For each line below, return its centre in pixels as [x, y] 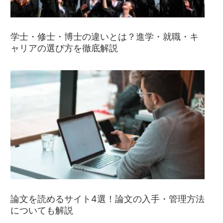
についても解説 [42, 210]
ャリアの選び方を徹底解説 [64, 48]
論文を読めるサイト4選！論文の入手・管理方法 [108, 199]
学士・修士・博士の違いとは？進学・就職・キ [105, 36]
